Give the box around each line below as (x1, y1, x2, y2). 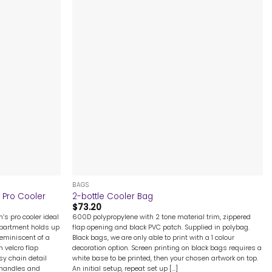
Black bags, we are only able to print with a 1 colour (72, 233, 235, 242)
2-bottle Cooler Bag (72, 190, 154, 202)
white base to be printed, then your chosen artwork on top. (72, 254, 259, 263)
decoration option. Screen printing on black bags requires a (72, 243, 262, 253)
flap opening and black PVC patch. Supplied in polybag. (72, 223, 250, 232)
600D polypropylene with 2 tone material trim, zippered (72, 212, 251, 222)
